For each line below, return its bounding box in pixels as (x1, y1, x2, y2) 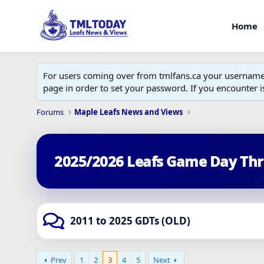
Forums (37, 107, 64, 117)
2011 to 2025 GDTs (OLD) (70, 214, 190, 227)
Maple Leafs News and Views (74, 107, 183, 117)
